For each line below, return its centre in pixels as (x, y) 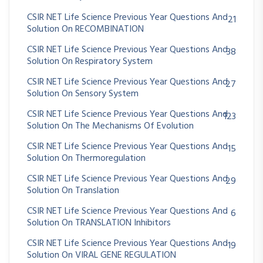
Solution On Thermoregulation (86, 158)
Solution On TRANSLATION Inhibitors (99, 223)
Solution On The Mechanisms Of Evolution (110, 126)
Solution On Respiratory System (90, 61)
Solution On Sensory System (83, 94)
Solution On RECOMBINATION (85, 29)
